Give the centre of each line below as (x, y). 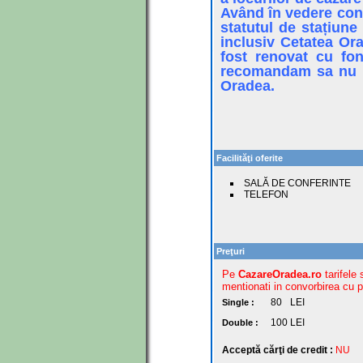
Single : (239, 302)
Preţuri (231, 251)
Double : (241, 322)
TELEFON (266, 194)
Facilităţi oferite (250, 158)
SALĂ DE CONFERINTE (297, 183)
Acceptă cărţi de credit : (278, 350)
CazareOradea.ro (280, 274)
